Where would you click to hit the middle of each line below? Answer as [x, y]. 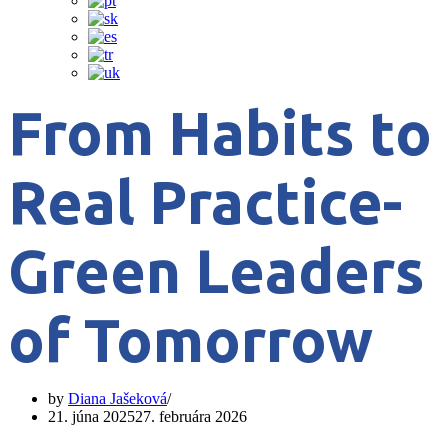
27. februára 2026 [191, 416]
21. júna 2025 [91, 416]
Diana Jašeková [117, 398]
